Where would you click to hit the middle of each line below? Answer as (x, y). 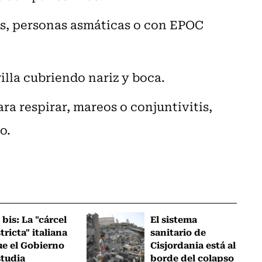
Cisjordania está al (193, 244)
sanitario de (178, 231)
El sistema (174, 218)
